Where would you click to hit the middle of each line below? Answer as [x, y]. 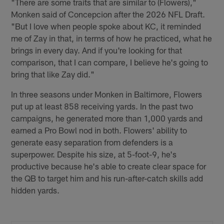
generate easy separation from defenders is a [92, 142]
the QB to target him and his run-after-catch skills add [107, 178]
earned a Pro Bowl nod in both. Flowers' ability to [99, 130]
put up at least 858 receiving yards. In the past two [102, 106]
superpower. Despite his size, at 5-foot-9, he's [94, 154]
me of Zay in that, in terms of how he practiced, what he [112, 38]
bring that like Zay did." [53, 74]
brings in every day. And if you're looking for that [97, 50]
